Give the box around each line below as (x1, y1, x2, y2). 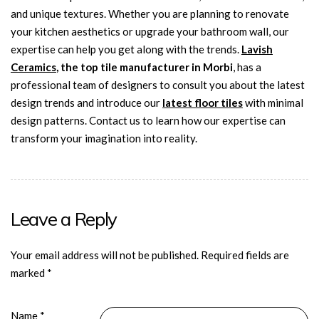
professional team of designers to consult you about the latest (11, 78, 305, 91)
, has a (233, 61, 261, 73)
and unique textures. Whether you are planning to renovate (11, 7, 289, 20)
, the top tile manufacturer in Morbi (56, 61, 233, 73)
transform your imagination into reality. (11, 132, 197, 145)
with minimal (243, 96, 303, 109)
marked (11, 266, 47, 279)
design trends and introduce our (11, 96, 162, 109)
